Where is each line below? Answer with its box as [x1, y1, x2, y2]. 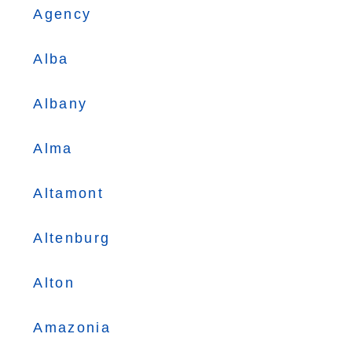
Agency [33, 6, 92, 22]
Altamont [33, 185, 104, 201]
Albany [33, 96, 88, 112]
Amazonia [33, 320, 111, 335]
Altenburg [33, 230, 111, 246]
